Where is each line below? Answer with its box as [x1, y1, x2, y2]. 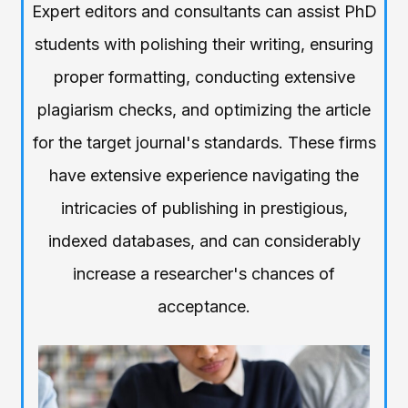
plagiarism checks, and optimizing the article [37, 100, 371, 120]
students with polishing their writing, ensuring [35, 35, 373, 55]
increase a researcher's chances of [73, 264, 335, 284]
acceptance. [158, 297, 250, 317]
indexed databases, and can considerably [47, 231, 361, 251]
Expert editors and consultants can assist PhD [31, 2, 377, 22]
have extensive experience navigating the [49, 166, 359, 186]
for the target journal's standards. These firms [32, 133, 376, 153]
